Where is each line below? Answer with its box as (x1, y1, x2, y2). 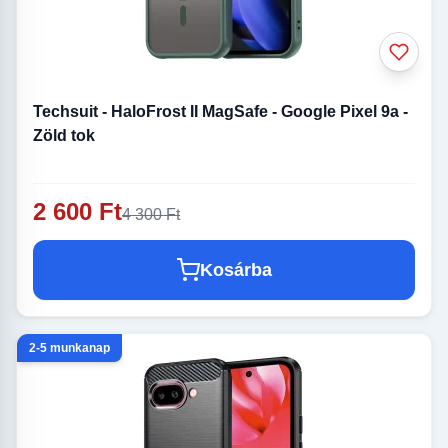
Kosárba (200, 260, 272, 281)
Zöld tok (33, 127, 95, 145)
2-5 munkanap (29, 341, 110, 356)
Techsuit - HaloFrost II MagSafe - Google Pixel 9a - (33, 103, 408, 121)
